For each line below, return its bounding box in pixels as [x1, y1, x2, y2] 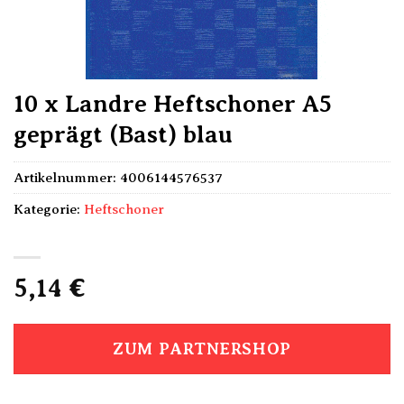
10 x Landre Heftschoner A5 [14, 90, 332, 117]
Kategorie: [14, 201, 84, 217]
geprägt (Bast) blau [14, 121, 233, 148]
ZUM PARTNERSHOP [113, 339, 291, 359]
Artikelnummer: [14, 170, 120, 186]
